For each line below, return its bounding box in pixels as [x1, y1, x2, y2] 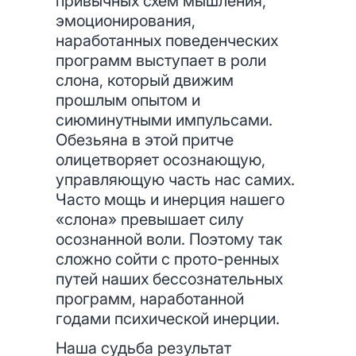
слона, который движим [56, 71, 234, 90]
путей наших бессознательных [56, 269, 283, 288]
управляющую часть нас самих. [56, 170, 295, 189]
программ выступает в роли [56, 51, 266, 70]
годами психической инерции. [56, 309, 280, 328]
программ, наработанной [56, 289, 244, 308]
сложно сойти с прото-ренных [56, 250, 279, 269]
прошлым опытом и [56, 91, 200, 110]
